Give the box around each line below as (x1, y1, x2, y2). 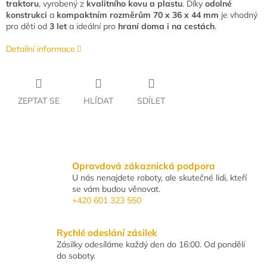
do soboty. (57, 250, 95, 261)
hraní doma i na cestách (118, 21, 215, 32)
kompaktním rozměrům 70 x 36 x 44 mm (57, 10, 219, 21)
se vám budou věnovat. (72, 183, 160, 194)
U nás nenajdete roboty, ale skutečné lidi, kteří (72, 172, 247, 183)
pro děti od (6, 21, 49, 32)
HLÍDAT (83, 95, 113, 107)
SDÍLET (137, 95, 165, 107)
